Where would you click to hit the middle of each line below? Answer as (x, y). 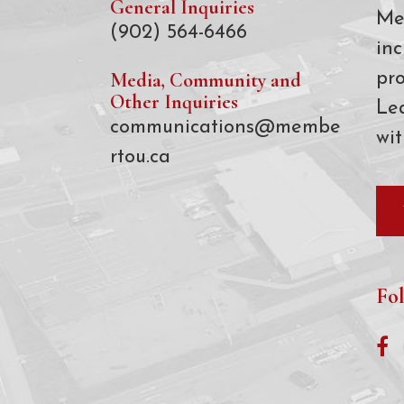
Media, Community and (206, 81)
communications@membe (225, 128)
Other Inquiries (174, 102)
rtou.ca (140, 158)
